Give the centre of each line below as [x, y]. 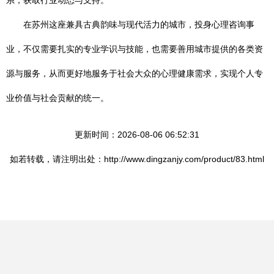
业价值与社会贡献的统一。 [57, 98]
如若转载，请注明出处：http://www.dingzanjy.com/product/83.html [137, 159]
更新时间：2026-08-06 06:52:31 [137, 135]
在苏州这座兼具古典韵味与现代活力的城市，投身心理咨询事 [139, 24]
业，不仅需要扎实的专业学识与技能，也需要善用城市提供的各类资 [135, 49]
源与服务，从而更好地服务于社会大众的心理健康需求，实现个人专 [135, 73]
